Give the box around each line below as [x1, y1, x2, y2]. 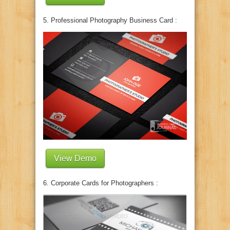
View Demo [54, 154, 97, 163]
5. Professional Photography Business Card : [43, 16, 177, 24]
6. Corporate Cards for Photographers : [43, 179, 158, 187]
